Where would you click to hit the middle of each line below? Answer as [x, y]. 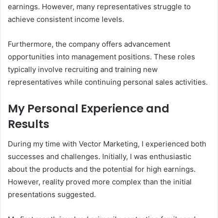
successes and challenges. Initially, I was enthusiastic [100, 156]
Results [28, 124]
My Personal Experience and [89, 109]
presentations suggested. [52, 194]
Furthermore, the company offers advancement [89, 44]
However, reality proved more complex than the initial [100, 182]
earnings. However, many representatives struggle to [99, 7]
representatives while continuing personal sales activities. [108, 82]
